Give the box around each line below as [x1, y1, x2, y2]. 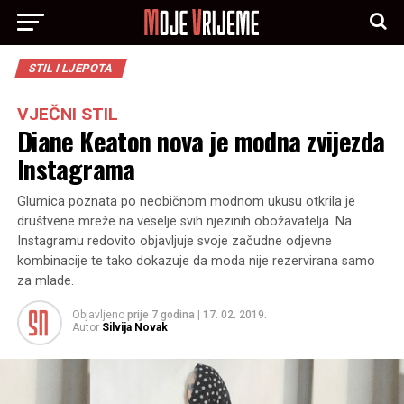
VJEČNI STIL [16, 104, 118, 124]
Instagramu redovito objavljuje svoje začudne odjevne [16, 234, 332, 249]
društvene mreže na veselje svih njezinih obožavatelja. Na [16, 214, 352, 229]
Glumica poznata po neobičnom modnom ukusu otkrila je [16, 194, 355, 209]
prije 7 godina [126, 308, 195, 321]
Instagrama [16, 150, 135, 188]
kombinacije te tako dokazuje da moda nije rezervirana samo [16, 253, 375, 269]
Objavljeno [71, 308, 124, 321]
